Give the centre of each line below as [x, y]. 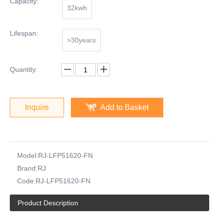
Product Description [48, 203]
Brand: [27, 168]
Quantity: [24, 69]
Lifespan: [24, 33]
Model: [28, 155]
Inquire [37, 107]
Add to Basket [124, 107]
